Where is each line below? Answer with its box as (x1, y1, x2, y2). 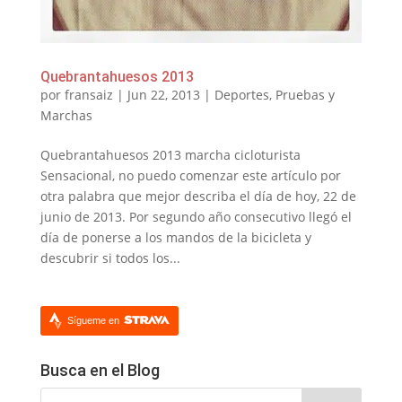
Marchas (39, 107, 92, 125)
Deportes (214, 86, 269, 104)
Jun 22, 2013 (127, 86, 200, 104)
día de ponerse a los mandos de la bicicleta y (39, 229, 311, 247)
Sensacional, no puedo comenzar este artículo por (39, 167, 341, 185)
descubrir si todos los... (39, 249, 180, 267)
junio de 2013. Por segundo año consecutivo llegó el (39, 208, 352, 226)
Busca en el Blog (39, 361, 160, 380)
